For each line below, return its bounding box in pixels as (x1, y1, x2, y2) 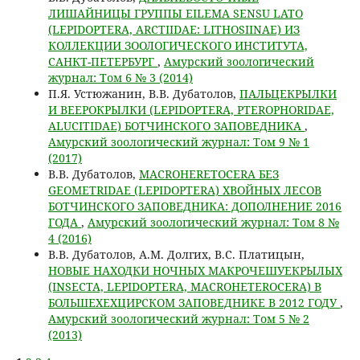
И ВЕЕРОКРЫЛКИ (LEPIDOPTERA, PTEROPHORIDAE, (47, 101, 334, 117)
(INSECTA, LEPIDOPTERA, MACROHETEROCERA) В (47, 278, 321, 294)
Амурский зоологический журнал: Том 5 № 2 (47, 310, 309, 326)
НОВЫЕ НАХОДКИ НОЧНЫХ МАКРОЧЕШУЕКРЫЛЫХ (47, 262, 342, 278)
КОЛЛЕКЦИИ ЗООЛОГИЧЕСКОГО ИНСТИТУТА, (47, 37, 308, 53)
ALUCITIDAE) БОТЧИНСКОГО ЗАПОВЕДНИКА (47, 117, 305, 133)
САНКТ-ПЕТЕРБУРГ (47, 53, 157, 69)
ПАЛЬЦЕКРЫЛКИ (239, 85, 337, 101)
